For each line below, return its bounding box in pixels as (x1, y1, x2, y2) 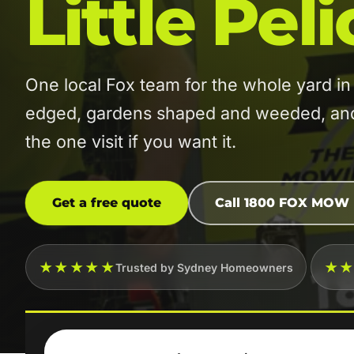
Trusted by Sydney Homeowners (115, 260, 294, 274)
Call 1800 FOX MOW (215, 195, 349, 210)
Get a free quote (52, 195, 161, 210)
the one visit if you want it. (25, 131, 236, 152)
